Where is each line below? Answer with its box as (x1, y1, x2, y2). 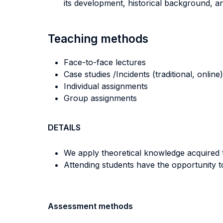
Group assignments (64, 93, 137, 103)
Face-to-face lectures (64, 57, 146, 67)
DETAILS (48, 122, 81, 132)
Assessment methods (48, 201, 133, 211)
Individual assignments (64, 81, 148, 91)
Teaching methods (48, 32, 148, 45)
